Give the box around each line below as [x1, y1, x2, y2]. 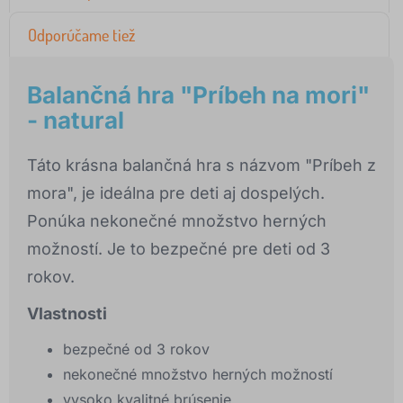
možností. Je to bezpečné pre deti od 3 [27, 239, 330, 259]
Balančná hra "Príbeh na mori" [27, 81, 370, 110]
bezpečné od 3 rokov [63, 340, 210, 359]
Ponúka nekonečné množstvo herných [27, 211, 327, 231]
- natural [27, 106, 124, 135]
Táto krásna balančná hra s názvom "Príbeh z [27, 156, 376, 175]
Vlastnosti [27, 304, 107, 324]
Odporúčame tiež [28, 25, 135, 46]
